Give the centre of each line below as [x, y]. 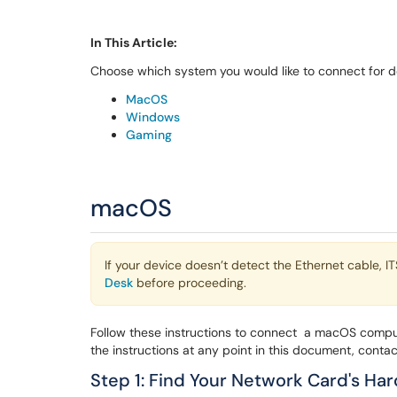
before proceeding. [190, 283]
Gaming [149, 135]
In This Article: [134, 43]
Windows [153, 117]
